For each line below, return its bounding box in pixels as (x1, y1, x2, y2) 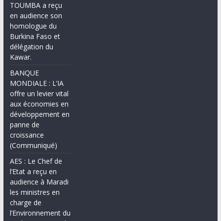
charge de (9, 197, 41, 207)
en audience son (9, 10, 62, 20)
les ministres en (9, 187, 60, 197)
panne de (9, 119, 39, 129)
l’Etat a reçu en (9, 166, 57, 176)
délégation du (9, 41, 53, 51)
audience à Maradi (9, 177, 69, 186)
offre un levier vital (9, 88, 69, 98)
